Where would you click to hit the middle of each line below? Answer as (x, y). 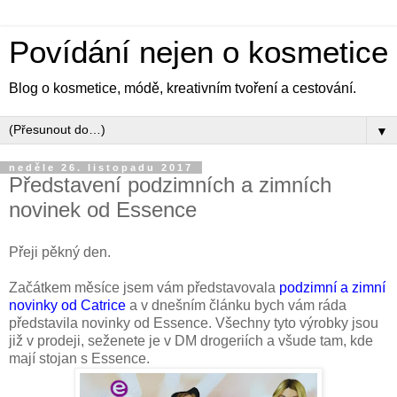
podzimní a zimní (332, 287)
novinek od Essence (103, 210)
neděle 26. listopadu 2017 (101, 167)
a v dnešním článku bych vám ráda (236, 305)
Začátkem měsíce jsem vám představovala (144, 287)
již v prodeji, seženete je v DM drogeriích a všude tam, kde (191, 340)
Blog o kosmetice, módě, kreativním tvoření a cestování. (183, 88)
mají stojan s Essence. (79, 358)
